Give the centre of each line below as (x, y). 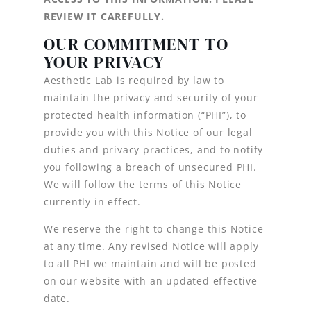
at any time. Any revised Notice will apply (151, 246)
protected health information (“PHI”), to (145, 115)
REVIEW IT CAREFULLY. (104, 17)
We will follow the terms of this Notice (142, 184)
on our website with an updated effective (150, 280)
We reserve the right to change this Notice (153, 228)
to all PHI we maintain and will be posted (150, 263)
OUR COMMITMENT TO (136, 44)
